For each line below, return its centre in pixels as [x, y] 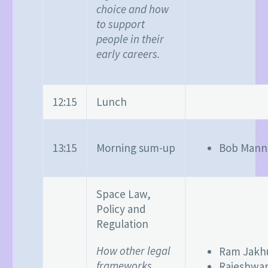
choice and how [133, 9]
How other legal [133, 251]
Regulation [122, 223]
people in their [130, 39]
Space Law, [124, 194]
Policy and [121, 208]
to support [121, 24]
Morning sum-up [136, 147]
